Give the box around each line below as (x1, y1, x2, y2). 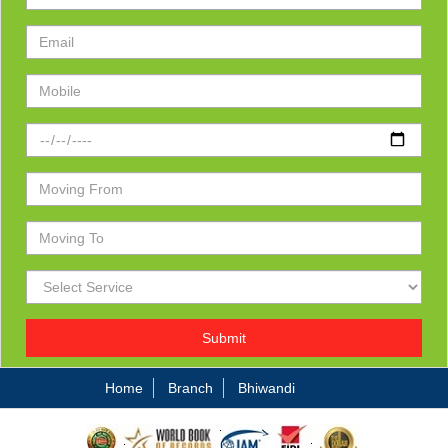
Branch (168, 380, 213, 396)
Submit (202, 330, 246, 346)
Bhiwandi (238, 380, 295, 396)
